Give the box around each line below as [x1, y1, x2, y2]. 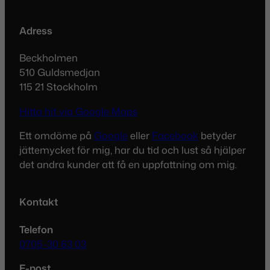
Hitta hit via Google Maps [19, 104, 137, 118]
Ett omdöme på [19, 128, 94, 142]
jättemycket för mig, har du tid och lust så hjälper [19, 142, 246, 157]
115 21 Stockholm [19, 80, 98, 94]
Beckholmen [19, 51, 78, 65]
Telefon [19, 222, 53, 236]
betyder [198, 128, 236, 142]
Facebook [152, 128, 198, 142]
